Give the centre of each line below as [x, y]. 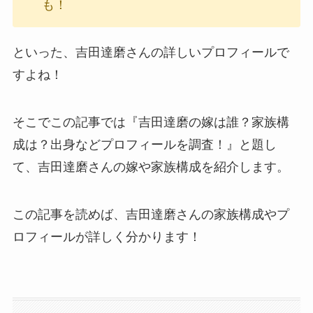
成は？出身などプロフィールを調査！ [119, 144]
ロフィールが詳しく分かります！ [107, 236]
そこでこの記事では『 [75, 122]
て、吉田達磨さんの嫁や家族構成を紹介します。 [151, 167]
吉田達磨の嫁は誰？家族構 [213, 122]
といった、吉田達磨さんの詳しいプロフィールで [151, 53]
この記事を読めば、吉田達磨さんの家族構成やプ [151, 214]
